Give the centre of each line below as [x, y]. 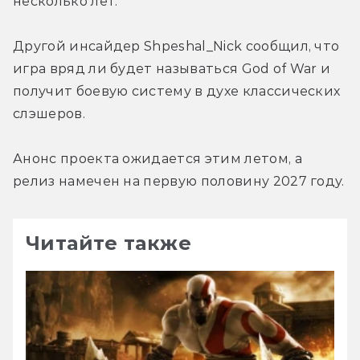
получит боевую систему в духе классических [177, 91]
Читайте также [109, 243]
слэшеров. [49, 113]
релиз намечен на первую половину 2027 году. [179, 181]
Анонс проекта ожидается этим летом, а [157, 158]
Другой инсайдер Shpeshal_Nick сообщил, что [176, 46]
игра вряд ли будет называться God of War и [172, 68]
